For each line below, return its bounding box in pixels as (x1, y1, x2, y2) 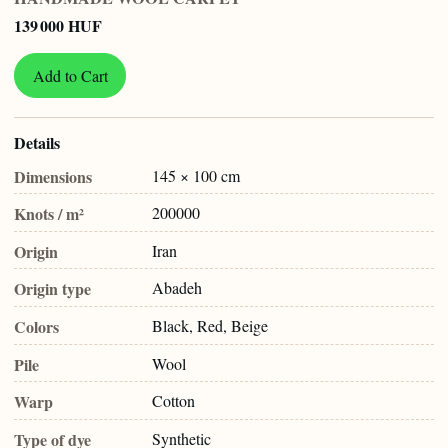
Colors (14, 314, 59, 338)
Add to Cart (32, 64, 108, 86)
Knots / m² (14, 202, 84, 226)
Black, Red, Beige (152, 314, 268, 336)
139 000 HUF (14, 13, 102, 37)
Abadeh (152, 277, 202, 299)
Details (14, 131, 60, 155)
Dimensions (14, 164, 92, 188)
